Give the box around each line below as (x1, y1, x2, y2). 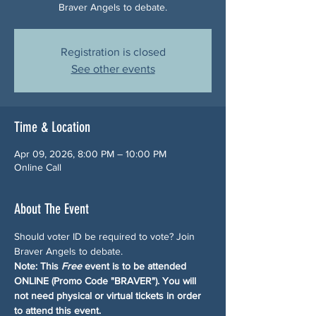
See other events (71, 62, 155, 75)
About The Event (14, 200, 89, 217)
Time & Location (14, 118, 90, 135)
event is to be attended (82, 260, 189, 272)
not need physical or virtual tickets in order (14, 289, 204, 301)
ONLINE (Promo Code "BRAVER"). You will (14, 274, 199, 286)
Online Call (14, 161, 61, 173)
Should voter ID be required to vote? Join (14, 230, 197, 242)
